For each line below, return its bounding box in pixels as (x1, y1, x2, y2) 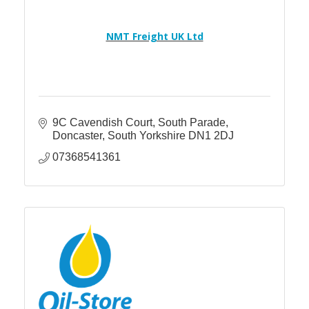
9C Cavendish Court (52, 117, 152, 129)
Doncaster (52, 130, 102, 142)
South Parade (158, 117, 226, 129)
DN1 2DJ (188, 130, 234, 142)
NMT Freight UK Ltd (106, 29, 203, 43)
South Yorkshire (108, 130, 186, 142)
